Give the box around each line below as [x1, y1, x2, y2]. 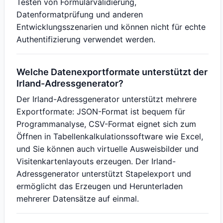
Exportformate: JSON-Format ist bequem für [16, 107, 185, 116]
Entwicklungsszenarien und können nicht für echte [16, 22, 206, 32]
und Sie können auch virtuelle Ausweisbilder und [16, 144, 199, 154]
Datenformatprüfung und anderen [16, 9, 143, 19]
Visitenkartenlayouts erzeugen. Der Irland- [16, 156, 176, 166]
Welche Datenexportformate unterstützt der [16, 67, 208, 77]
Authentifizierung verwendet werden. [16, 34, 155, 44]
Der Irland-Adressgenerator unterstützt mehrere [16, 94, 197, 104]
